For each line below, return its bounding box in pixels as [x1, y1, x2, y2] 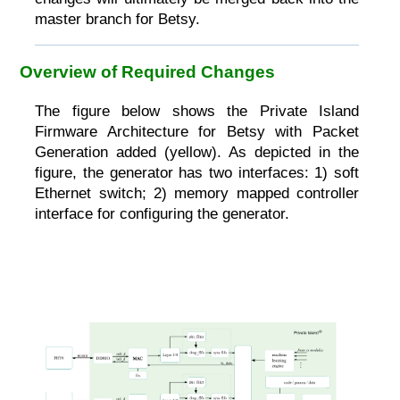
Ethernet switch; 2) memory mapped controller [35, 184, 360, 202]
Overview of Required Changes [20, 62, 276, 81]
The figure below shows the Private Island [35, 102, 360, 120]
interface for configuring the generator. [35, 204, 290, 222]
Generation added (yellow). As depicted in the [35, 143, 360, 161]
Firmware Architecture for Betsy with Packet [35, 122, 360, 140]
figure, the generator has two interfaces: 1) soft [35, 163, 360, 181]
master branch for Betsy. [35, 11, 201, 29]
